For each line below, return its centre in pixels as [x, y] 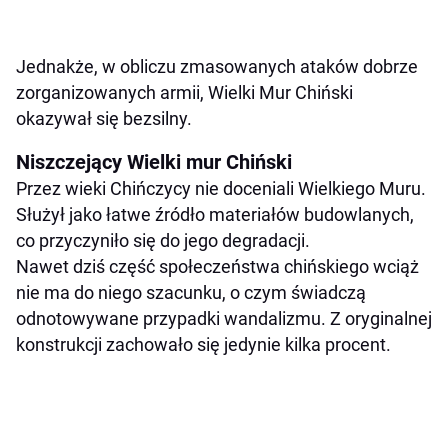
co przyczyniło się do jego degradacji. [163, 240]
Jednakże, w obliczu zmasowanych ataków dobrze [217, 66]
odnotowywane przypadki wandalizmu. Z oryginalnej [224, 318]
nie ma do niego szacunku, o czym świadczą [191, 292]
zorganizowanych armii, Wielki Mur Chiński [184, 92]
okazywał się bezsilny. [104, 118]
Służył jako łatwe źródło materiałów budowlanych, [215, 214]
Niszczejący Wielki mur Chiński [154, 161]
